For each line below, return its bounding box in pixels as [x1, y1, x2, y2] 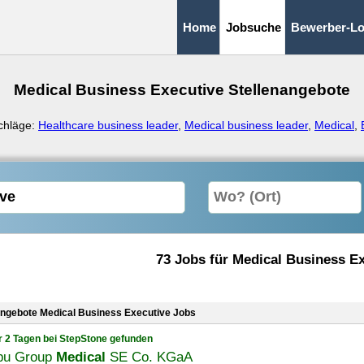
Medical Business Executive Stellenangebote [14, 81, 350, 98]
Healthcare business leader [38, 119, 178, 132]
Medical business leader [184, 119, 308, 132]
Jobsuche [226, 20, 281, 34]
